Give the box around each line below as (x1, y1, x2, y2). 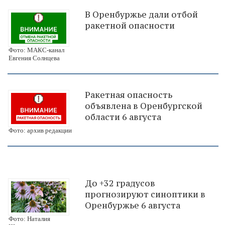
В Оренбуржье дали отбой (85, 9, 198, 21)
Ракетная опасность (85, 89, 172, 100)
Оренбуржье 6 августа (85, 199, 180, 211)
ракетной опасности (85, 20, 175, 32)
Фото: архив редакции (9, 126, 72, 134)
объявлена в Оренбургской (85, 100, 202, 111)
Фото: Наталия (9, 214, 50, 222)
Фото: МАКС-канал (9, 46, 64, 54)
